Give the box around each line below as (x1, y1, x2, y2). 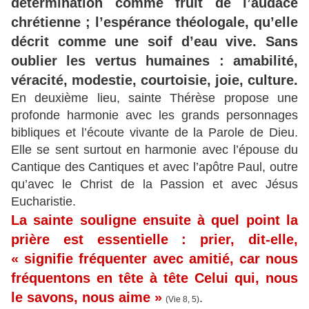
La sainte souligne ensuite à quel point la (11, 212, 298, 228)
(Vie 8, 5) (166, 295, 199, 305)
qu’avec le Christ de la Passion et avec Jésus (11, 177, 298, 192)
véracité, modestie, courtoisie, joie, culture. (11, 72, 298, 88)
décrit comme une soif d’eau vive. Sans (11, 34, 298, 50)
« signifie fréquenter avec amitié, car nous (11, 251, 298, 267)
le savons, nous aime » (11, 290, 162, 306)
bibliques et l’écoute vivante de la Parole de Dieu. (11, 126, 298, 140)
